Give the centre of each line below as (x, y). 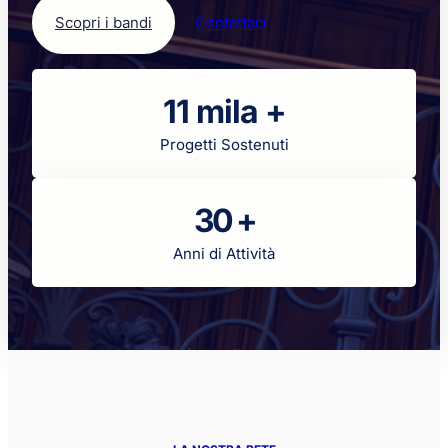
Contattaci (231, 23)
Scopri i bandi (103, 23)
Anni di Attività (224, 254)
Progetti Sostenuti (224, 145)
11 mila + (224, 112)
